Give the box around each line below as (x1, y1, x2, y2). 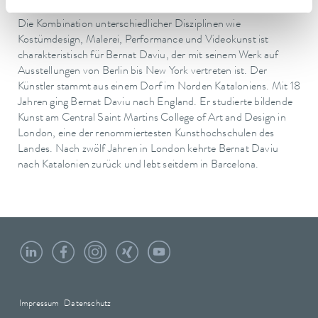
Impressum (18, 299, 60, 309)
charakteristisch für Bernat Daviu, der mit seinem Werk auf (18, 50, 279, 62)
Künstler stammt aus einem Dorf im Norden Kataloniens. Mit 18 (18, 81, 301, 93)
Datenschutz (64, 299, 111, 309)
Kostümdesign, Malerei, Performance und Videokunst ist (18, 34, 269, 46)
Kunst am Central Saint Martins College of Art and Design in (18, 112, 286, 124)
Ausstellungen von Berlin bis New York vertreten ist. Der (18, 65, 268, 77)
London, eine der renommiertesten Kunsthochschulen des (18, 128, 275, 140)
